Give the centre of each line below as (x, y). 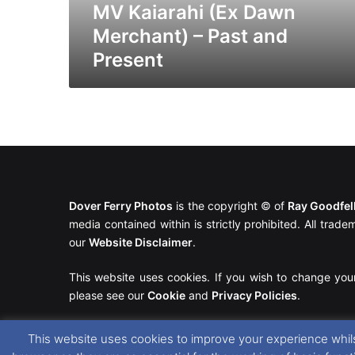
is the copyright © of (231, 206)
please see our (108, 296)
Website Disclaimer (141, 242)
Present (128, 59)
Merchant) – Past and (190, 36)
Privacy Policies (254, 296)
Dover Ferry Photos (121, 206)
